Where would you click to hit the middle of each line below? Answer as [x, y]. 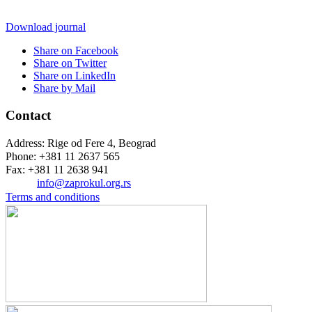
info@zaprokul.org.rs [84, 182]
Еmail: [20, 182]
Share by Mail [64, 88]
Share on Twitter [70, 63]
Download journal [46, 27]
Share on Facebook [76, 51]
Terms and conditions [53, 196]
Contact [28, 115]
